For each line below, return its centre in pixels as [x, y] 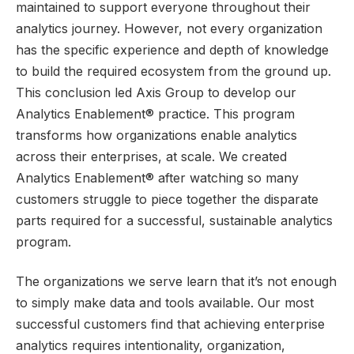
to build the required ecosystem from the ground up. [173, 72]
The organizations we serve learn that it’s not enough [176, 281]
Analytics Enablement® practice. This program [155, 114]
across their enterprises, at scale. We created [151, 157]
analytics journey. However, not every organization [169, 29]
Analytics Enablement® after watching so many [157, 178]
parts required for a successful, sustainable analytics [174, 221]
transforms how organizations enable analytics [156, 136]
